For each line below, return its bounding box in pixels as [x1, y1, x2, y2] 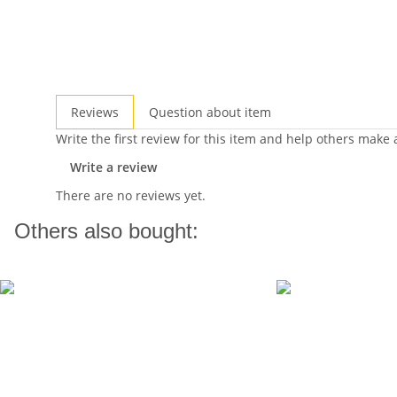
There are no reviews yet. [56, 187, 206, 204]
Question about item [149, 104, 271, 121]
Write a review [70, 159, 157, 175]
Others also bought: [14, 219, 198, 243]
